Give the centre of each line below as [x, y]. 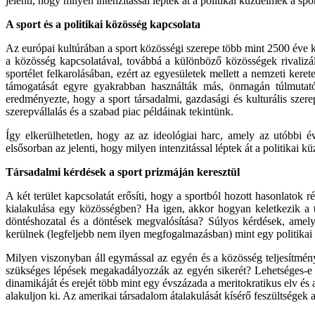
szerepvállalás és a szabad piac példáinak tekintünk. [120, 112]
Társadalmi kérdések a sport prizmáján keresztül [123, 172]
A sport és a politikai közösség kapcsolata [103, 25]
